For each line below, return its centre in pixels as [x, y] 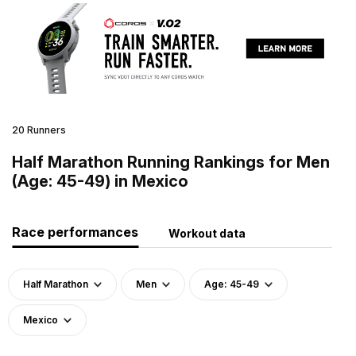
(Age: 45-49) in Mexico [100, 181]
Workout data [207, 233]
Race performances [75, 232]
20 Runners [39, 130]
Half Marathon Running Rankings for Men [171, 162]
